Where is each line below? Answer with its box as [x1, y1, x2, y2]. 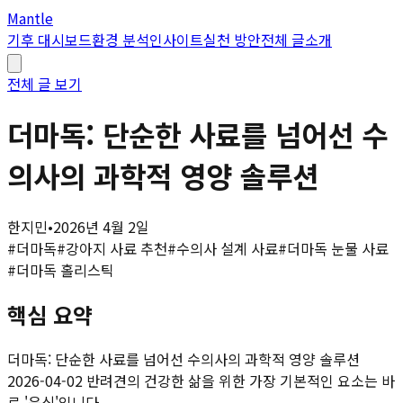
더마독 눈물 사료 [287, 237, 389, 259]
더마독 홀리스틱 [16, 258, 114, 281]
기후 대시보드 [7, 29, 92, 50]
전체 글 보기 [7, 73, 82, 94]
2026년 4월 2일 [53, 215, 149, 237]
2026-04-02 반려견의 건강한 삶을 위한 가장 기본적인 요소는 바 [7, 369, 395, 391]
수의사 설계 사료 [176, 237, 278, 259]
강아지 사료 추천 [66, 237, 167, 259]
